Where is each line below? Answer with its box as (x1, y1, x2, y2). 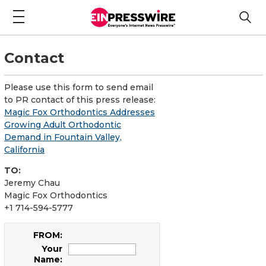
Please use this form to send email (4, 81, 153, 93)
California (4, 144, 45, 155)
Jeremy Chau (4, 177, 60, 188)
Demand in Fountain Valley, (4, 131, 122, 142)
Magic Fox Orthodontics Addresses (4, 106, 155, 118)
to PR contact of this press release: (4, 94, 156, 105)
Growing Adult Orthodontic (4, 119, 121, 130)
